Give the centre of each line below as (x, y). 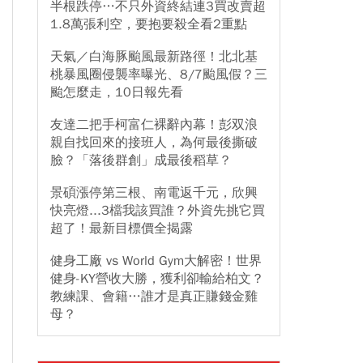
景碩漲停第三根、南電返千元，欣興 (154, 193)
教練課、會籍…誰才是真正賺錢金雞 (154, 297)
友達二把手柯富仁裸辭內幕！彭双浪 (154, 125)
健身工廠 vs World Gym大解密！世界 (156, 261)
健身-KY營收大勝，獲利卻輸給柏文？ (157, 279)
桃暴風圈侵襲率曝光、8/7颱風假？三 (159, 75)
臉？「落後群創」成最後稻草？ (141, 160)
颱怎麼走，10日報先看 (117, 92)
